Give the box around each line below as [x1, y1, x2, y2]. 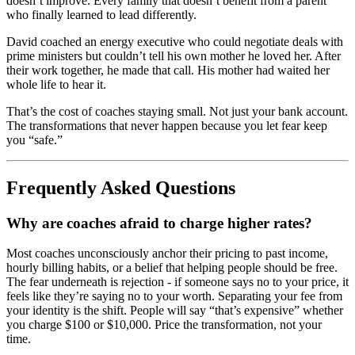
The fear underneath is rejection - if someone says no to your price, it [6, 275, 349, 289]
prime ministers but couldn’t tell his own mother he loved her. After [6, 48, 341, 63]
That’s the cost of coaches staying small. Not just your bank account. [6, 104, 348, 118]
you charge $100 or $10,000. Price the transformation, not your [6, 318, 322, 332]
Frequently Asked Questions [6, 177, 235, 198]
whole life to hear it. [6, 77, 106, 91]
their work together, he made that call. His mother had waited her [6, 63, 330, 77]
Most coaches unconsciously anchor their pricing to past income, [6, 246, 328, 261]
